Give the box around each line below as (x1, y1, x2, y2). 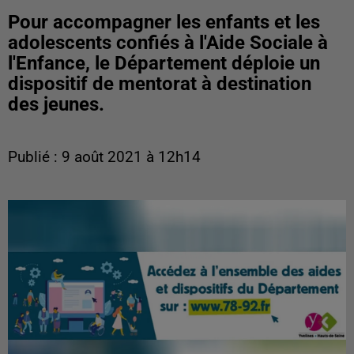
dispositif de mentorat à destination (8, 73, 311, 95)
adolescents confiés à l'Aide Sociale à (8, 32, 328, 54)
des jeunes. (8, 93, 104, 115)
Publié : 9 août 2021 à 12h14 (8, 149, 201, 166)
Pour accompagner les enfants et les (8, 11, 320, 33)
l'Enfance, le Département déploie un (8, 52, 320, 74)
